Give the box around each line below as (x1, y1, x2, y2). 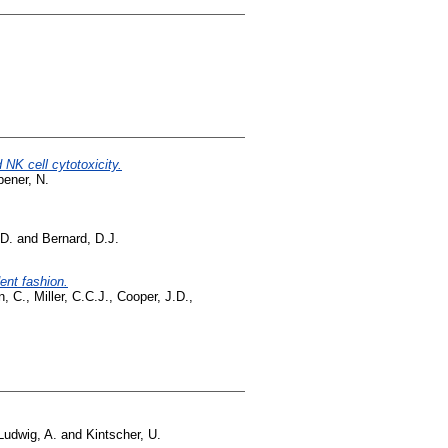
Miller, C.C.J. (34, 288, 109, 304)
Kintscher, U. (86, 426, 161, 442)
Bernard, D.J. (42, 230, 119, 246)
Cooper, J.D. (117, 288, 189, 304)
